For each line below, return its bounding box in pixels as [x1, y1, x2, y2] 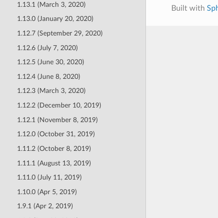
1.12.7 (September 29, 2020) [17, 29, 103, 37]
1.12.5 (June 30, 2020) [17, 58, 84, 66]
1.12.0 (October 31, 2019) [17, 130, 95, 138]
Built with [171, 4, 207, 13]
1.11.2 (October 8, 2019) [17, 145, 91, 152]
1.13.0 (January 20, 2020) [17, 15, 93, 23]
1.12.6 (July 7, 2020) [17, 44, 78, 52]
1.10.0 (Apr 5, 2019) [17, 188, 77, 196]
